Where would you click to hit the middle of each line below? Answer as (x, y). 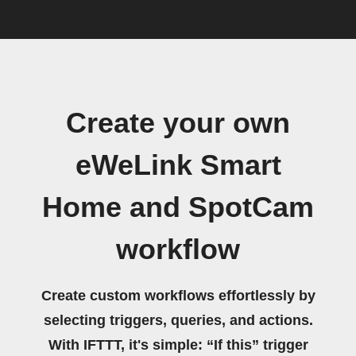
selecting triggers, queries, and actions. (178, 320)
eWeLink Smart (178, 165)
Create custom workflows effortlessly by (178, 296)
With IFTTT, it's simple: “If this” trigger (178, 345)
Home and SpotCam (178, 207)
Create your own (178, 123)
